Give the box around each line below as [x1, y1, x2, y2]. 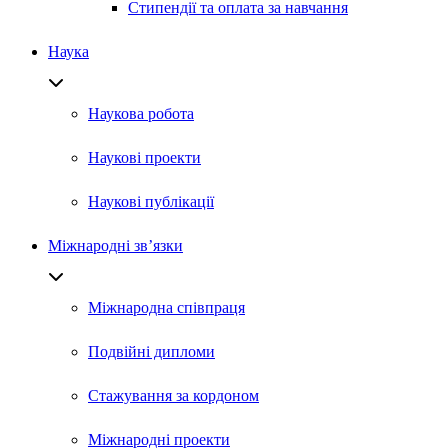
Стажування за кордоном [88, 387, 259, 404]
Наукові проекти [88, 149, 201, 166]
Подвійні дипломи [88, 343, 215, 360]
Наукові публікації [88, 193, 214, 210]
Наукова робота [88, 105, 194, 122]
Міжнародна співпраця [88, 299, 245, 316]
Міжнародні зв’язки [48, 237, 183, 254]
